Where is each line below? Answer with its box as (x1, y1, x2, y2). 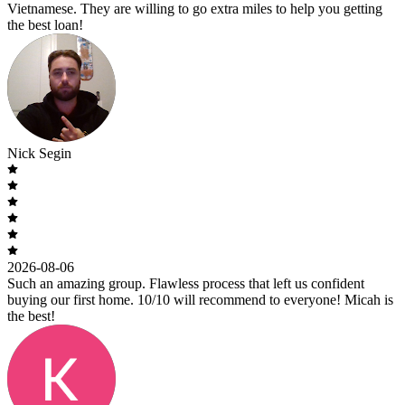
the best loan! (7, 17, 83, 33)
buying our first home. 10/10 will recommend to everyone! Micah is (7, 292, 393, 308)
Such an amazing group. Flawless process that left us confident (7, 276, 364, 292)
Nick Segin (7, 146, 71, 162)
